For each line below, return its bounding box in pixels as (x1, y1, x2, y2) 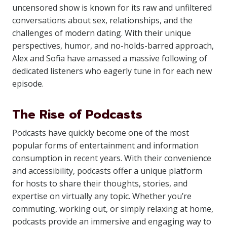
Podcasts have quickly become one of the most (12, 127, 189, 138)
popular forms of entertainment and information (12, 140, 199, 151)
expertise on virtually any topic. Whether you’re (12, 191, 192, 202)
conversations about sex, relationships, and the (12, 15, 193, 26)
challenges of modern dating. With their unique (12, 27, 191, 39)
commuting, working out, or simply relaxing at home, (12, 203, 213, 214)
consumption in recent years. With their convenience (12, 153, 211, 164)
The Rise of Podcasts (12, 105, 142, 124)
